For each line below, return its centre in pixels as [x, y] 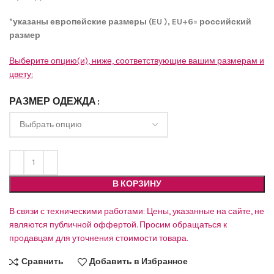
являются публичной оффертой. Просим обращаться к [118, 224]
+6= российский [217, 21]
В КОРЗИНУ [137, 183]
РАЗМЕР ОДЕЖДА [53, 101]
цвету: [21, 74]
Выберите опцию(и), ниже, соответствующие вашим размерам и [137, 61]
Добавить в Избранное [139, 262]
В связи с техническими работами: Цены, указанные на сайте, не [137, 211]
